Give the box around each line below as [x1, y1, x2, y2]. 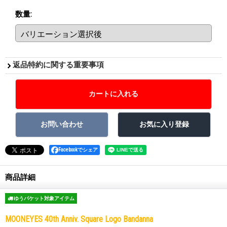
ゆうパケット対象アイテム [13, 195, 74, 201]
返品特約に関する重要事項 [13, 60, 104, 69]
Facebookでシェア [58, 146, 98, 153]
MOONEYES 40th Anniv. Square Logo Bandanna [5, 214, 153, 224]
